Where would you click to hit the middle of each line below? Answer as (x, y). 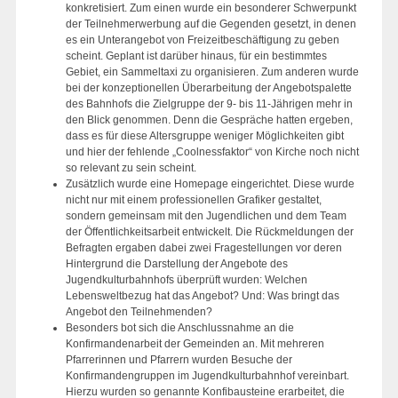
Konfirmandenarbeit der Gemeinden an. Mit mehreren (195, 343)
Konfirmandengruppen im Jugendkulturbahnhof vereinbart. (207, 375)
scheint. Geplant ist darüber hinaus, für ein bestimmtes (196, 56)
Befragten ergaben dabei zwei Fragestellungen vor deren (204, 247)
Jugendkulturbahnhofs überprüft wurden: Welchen (187, 279)
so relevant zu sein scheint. (131, 167)
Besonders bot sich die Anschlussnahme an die (180, 327)
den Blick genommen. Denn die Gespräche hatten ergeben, (209, 119)
